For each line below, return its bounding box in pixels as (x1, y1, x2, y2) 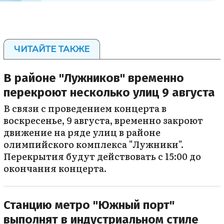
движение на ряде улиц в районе (3, 125, 160, 139)
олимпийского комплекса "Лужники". (3, 137, 183, 151)
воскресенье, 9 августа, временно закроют (3, 113, 203, 127)
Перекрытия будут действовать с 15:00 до (3, 149, 201, 163)
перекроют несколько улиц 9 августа (3, 85, 215, 99)
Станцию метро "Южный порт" (3, 197, 174, 212)
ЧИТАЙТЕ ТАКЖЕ (14, 43, 89, 54)
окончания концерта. (3, 161, 106, 175)
